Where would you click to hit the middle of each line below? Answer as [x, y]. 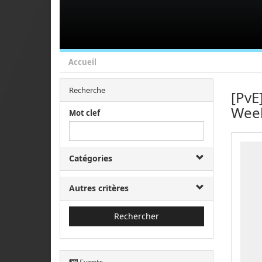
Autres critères [99, 188]
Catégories [91, 158]
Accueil [82, 62]
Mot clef [85, 113]
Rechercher [136, 216]
